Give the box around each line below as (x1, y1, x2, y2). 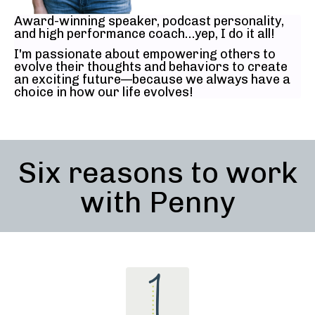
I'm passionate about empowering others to (14, 46, 276, 63)
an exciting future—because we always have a (14, 72, 290, 88)
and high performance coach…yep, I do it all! (14, 25, 275, 41)
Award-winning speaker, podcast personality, (14, 13, 284, 29)
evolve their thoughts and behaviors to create (14, 59, 288, 75)
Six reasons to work (18, 155, 297, 191)
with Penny (79, 185, 236, 221)
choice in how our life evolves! (14, 84, 193, 101)
